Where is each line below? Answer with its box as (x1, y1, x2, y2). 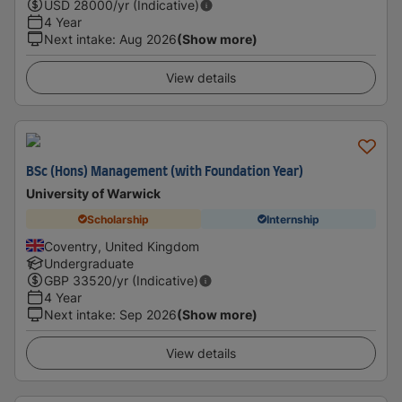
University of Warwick (26, 186, 161, 201)
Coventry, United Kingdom (44, 239, 199, 254)
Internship (267, 212, 319, 226)
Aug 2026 (119, 31, 177, 47)
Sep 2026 (119, 307, 177, 322)
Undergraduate (44, 256, 134, 271)
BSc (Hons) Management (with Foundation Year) (26, 166, 303, 179)
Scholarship (87, 212, 149, 226)
